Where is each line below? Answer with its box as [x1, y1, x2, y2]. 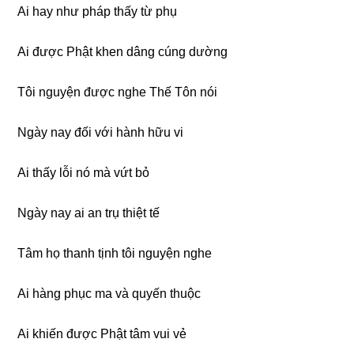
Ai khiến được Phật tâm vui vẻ [17, 326, 187, 341]
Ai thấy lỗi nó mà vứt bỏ [17, 165, 150, 179]
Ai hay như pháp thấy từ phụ [17, 4, 178, 18]
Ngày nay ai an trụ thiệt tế [17, 205, 160, 220]
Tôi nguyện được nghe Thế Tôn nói [17, 85, 218, 99]
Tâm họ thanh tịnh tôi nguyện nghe [17, 246, 213, 260]
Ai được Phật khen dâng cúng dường [17, 44, 228, 58]
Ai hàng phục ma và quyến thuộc [17, 286, 201, 300]
